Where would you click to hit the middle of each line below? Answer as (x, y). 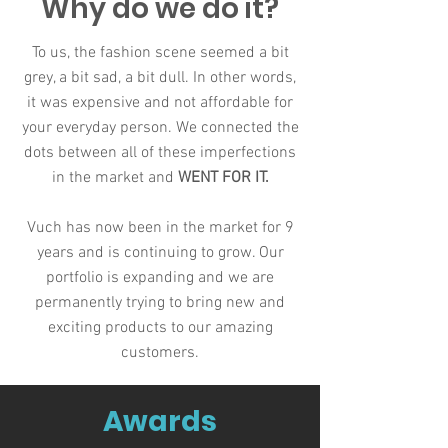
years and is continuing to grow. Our (160, 253)
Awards (160, 421)
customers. (160, 353)
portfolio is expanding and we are (160, 278)
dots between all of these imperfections (160, 153)
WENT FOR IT (221, 178)
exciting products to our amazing (160, 328)
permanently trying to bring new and (160, 303)
